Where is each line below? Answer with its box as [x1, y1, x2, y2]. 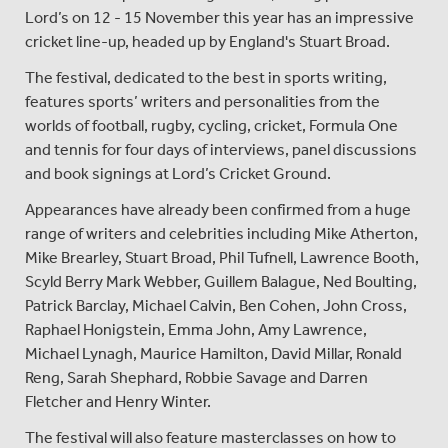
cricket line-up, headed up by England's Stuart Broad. [25, 31, 390, 51]
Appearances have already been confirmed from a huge [25, 199, 411, 219]
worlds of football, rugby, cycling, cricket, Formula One [25, 115, 398, 135]
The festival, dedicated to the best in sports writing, [25, 67, 387, 87]
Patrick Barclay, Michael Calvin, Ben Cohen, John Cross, [25, 295, 407, 315]
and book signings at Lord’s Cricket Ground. [25, 163, 331, 183]
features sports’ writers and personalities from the [25, 91, 380, 111]
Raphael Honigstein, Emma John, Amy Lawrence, [25, 319, 367, 339]
